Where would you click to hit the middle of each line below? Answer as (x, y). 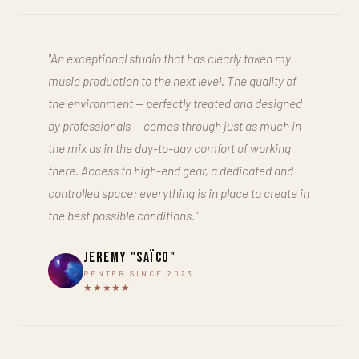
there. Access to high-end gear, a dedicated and (171, 170)
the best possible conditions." (123, 215)
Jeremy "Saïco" (129, 257)
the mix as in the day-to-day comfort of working (169, 147)
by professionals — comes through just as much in (175, 125)
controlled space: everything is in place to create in (179, 192)
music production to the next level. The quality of (172, 80)
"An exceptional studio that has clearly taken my (169, 58)
